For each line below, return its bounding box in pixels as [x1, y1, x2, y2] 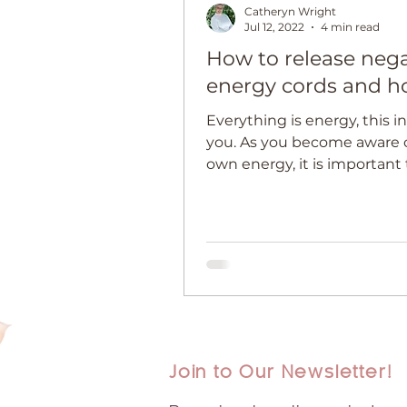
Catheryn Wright [244, 5, 336, 18]
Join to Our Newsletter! [169, 365, 393, 382]
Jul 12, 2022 [244, 20, 304, 34]
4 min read [321, 20, 380, 34]
